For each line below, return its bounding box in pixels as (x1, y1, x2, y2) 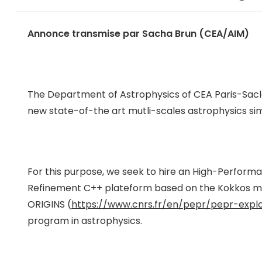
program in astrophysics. (27, 214, 142, 227)
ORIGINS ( (27, 198, 71, 211)
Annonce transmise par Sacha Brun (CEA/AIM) (27, 27, 249, 40)
